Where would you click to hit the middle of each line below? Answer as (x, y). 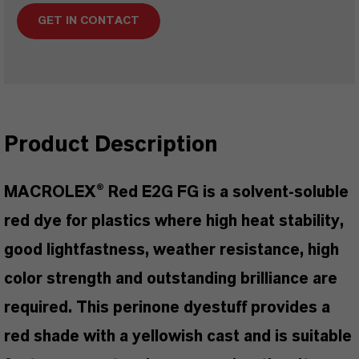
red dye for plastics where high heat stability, (174, 221)
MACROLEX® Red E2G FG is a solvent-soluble (176, 192)
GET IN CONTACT (89, 21)
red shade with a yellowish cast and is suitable (178, 337)
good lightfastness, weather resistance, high (171, 250)
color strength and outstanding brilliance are (171, 279)
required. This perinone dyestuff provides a (167, 308)
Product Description (111, 145)
